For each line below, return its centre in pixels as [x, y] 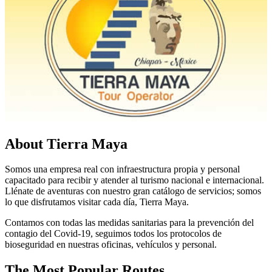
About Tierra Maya [66, 144]
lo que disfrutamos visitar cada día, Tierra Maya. [97, 202]
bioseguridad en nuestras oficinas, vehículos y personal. [111, 245]
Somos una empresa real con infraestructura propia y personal [122, 169]
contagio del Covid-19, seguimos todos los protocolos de [113, 234]
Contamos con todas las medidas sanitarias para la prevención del [129, 223]
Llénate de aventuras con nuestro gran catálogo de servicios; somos [133, 191]
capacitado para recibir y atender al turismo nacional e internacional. [134, 180]
